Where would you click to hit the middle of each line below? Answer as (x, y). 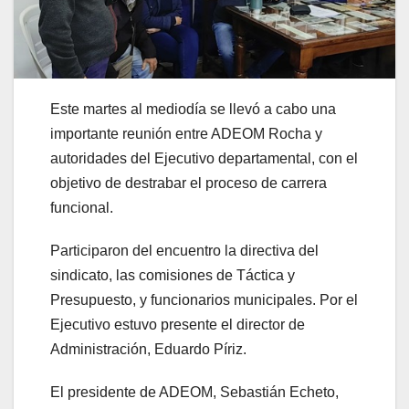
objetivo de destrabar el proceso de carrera (189, 183)
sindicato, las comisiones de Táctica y (173, 275)
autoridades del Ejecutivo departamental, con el (204, 158)
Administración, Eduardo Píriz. (148, 349)
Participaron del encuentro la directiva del (184, 250)
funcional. (82, 207)
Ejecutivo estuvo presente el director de (178, 324)
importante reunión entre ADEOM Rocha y (186, 133)
